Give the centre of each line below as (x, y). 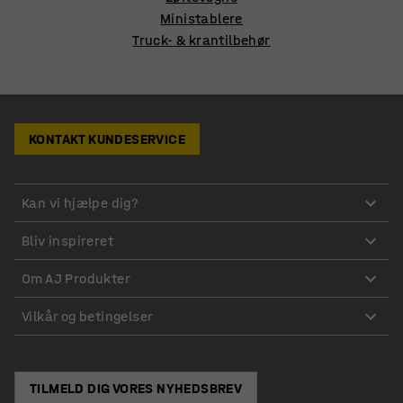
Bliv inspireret (67, 240)
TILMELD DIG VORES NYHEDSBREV (136, 389)
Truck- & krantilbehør (201, 40)
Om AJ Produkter (76, 278)
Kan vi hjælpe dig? (81, 202)
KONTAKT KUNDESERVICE (107, 139)
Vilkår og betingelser (88, 316)
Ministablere (201, 18)
